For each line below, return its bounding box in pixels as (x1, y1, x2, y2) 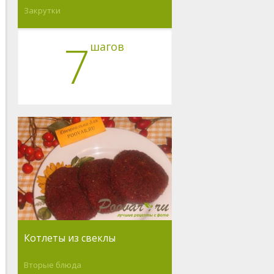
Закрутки (23, 5, 61, 17)
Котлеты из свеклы (23, 231, 116, 245)
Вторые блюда (23, 259, 81, 270)
